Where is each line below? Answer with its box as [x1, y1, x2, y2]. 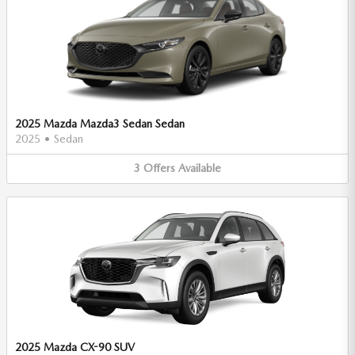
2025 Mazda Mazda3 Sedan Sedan [15, 117, 185, 130]
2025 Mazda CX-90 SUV [15, 340, 135, 353]
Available [178, 162, 221, 174]
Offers [143, 162, 175, 174]
